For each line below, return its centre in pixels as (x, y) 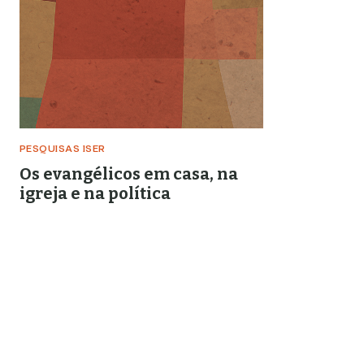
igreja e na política (95, 193)
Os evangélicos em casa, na (129, 174)
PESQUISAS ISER (63, 149)
